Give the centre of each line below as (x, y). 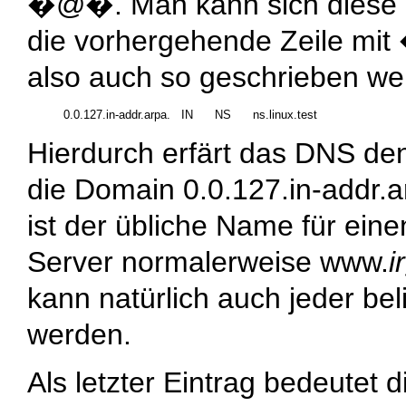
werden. (79, 334)
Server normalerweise (174, 261)
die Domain (105, 189)
